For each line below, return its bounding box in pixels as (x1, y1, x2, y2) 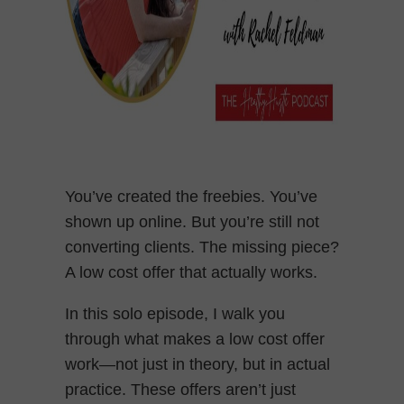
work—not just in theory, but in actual (65, 354, 330, 373)
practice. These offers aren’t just (65, 380, 296, 399)
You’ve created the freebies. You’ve (65, 187, 317, 206)
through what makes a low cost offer (65, 329, 325, 348)
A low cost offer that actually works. (65, 262, 317, 281)
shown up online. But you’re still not (65, 212, 319, 231)
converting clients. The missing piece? (65, 237, 339, 256)
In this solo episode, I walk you (65, 304, 285, 323)
